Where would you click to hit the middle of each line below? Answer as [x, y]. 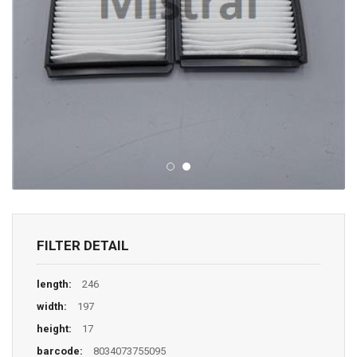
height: [54, 328]
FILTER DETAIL [83, 245]
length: [54, 284]
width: [52, 306]
